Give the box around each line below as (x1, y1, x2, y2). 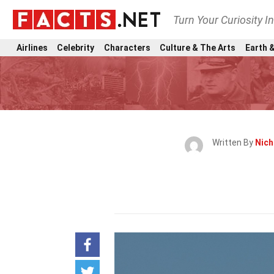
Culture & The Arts (160, 42, 236, 53)
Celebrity (57, 42, 95, 53)
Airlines (17, 42, 48, 53)
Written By (212, 138, 255, 147)
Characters (103, 42, 150, 53)
